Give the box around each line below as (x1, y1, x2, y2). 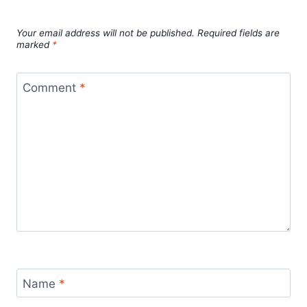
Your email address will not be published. (16, 27, 195, 38)
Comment (22, 81, 79, 95)
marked (16, 38, 52, 50)
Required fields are (197, 27, 280, 38)
